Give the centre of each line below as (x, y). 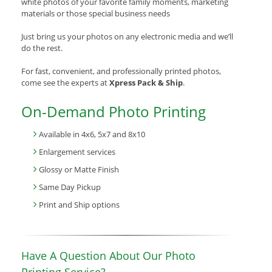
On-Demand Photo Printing (114, 112)
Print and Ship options (79, 205)
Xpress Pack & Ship (146, 83)
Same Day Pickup (70, 187)
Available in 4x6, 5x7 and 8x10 (92, 134)
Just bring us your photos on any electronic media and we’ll (127, 37)
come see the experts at (65, 83)
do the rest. (42, 48)
